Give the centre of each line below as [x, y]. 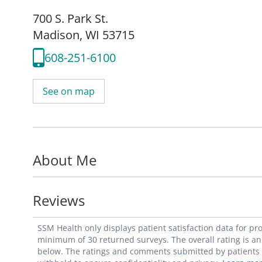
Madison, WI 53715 [84, 35]
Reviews [59, 201]
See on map [69, 92]
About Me [65, 160]
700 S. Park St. [70, 19]
